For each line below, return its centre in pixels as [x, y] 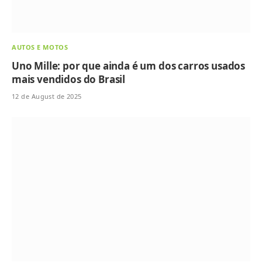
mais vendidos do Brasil [69, 79]
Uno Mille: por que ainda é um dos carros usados [129, 65]
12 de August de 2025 [47, 96]
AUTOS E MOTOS [40, 47]
